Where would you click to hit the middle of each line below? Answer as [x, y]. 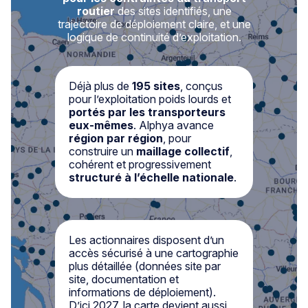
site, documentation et [124, 279]
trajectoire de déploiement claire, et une [154, 24]
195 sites [156, 86]
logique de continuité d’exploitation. [154, 37]
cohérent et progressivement [140, 165]
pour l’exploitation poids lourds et [150, 99]
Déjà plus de [100, 86]
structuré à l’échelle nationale [151, 178]
